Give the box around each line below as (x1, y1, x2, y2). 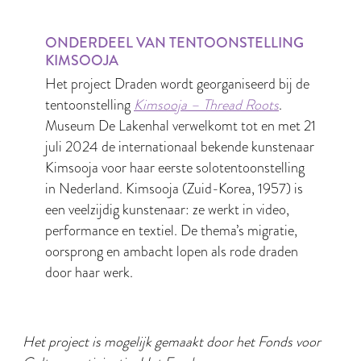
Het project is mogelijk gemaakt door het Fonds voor (23, 331, 321, 353)
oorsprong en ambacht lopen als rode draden (45, 241, 298, 263)
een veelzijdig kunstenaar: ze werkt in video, (45, 199, 289, 221)
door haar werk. (45, 262, 133, 284)
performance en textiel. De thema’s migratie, (45, 220, 297, 242)
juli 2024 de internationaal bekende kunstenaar (45, 136, 314, 158)
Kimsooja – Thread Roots (134, 94, 279, 116)
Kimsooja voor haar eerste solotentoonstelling (45, 157, 305, 179)
